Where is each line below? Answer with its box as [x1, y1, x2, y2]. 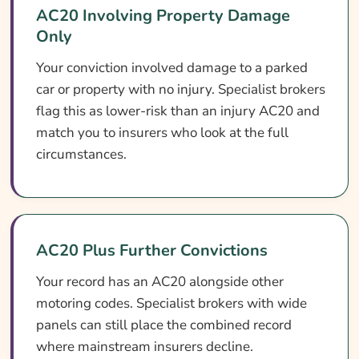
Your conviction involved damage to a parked [35, 58, 308, 77]
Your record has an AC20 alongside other [35, 272, 284, 291]
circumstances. [35, 144, 127, 163]
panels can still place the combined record [35, 315, 292, 334]
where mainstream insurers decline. [35, 337, 253, 356]
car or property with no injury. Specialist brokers [35, 79, 325, 99]
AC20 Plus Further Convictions [35, 239, 268, 261]
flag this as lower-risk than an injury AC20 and [35, 101, 320, 120]
